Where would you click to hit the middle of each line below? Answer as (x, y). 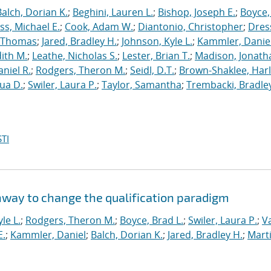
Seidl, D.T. (152, 70)
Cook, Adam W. (99, 27)
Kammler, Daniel (48, 235)
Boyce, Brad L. (152, 220)
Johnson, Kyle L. (157, 41)
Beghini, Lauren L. (113, 12)
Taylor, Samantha (142, 85)
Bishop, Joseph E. (197, 12)
